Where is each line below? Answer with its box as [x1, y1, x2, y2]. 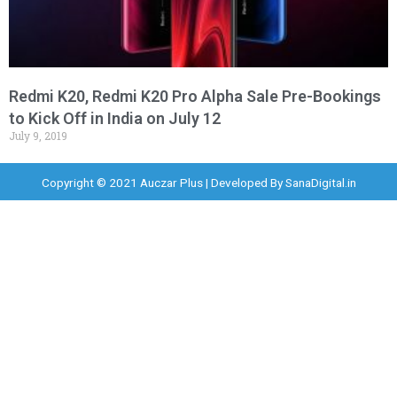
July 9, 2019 [9, 128, 67, 144]
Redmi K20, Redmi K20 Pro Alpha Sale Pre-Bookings [9, 87, 381, 106]
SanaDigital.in [284, 175, 356, 191]
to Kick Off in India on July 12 [9, 109, 221, 128]
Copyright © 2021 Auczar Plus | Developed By [41, 175, 285, 191]
